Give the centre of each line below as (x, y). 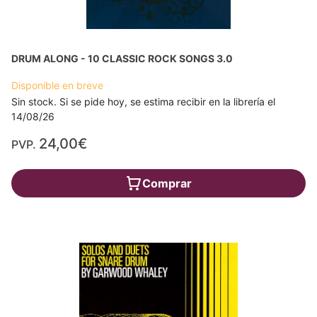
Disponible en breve (57, 85)
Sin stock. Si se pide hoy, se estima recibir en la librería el (143, 101)
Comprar (167, 183)
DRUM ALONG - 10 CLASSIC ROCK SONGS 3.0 (122, 58)
